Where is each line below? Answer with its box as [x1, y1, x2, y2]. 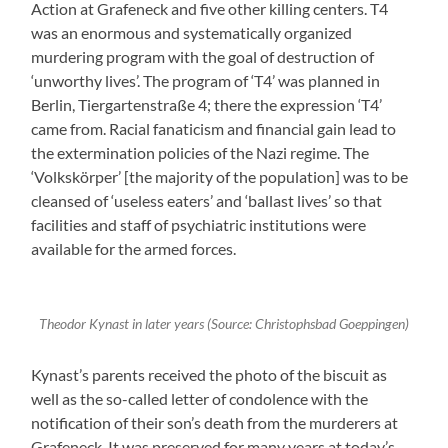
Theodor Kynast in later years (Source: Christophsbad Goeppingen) [38, 316, 409, 333]
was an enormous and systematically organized [31, 22, 353, 42]
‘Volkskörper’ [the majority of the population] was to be [31, 166, 409, 186]
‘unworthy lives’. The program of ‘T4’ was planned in [31, 70, 381, 90]
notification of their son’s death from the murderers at [31, 412, 399, 432]
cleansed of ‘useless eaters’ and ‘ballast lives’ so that [31, 190, 383, 210]
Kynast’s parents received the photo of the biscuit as [31, 364, 388, 384]
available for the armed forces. [31, 238, 237, 258]
